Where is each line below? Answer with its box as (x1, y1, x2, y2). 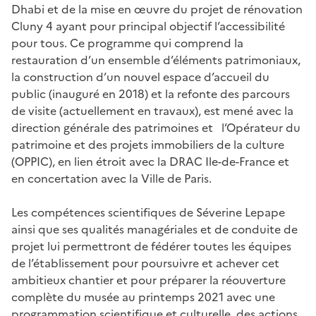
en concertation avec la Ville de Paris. (11, 169, 212, 187)
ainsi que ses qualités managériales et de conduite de (11, 220, 298, 238)
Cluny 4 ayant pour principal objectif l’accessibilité (11, 17, 285, 35)
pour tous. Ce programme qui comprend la (11, 34, 243, 51)
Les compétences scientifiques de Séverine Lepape (11, 203, 285, 221)
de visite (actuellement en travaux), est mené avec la (11, 102, 293, 119)
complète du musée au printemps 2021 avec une (11, 288, 275, 305)
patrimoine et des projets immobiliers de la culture (11, 135, 284, 153)
